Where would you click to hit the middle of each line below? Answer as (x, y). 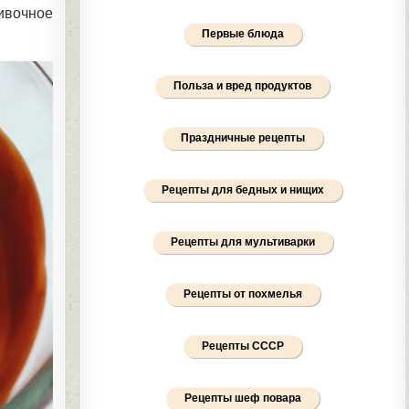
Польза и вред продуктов (243, 86)
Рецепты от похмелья (242, 294)
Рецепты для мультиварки (242, 242)
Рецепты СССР (242, 346)
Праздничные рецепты (242, 138)
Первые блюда (242, 34)
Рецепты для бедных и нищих (242, 190)
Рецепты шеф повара (242, 398)
